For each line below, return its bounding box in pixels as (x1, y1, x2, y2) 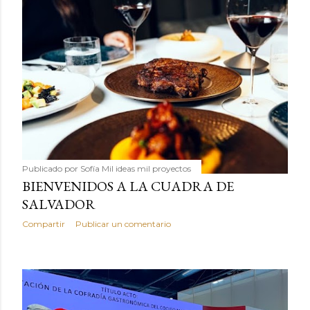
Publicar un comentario (75, 218, 171, 229)
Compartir (22, 218, 65, 229)
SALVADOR (22, 194, 95, 213)
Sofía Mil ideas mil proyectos (80, 163, 191, 174)
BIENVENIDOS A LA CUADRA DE (22, 176, 234, 195)
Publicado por (22, 163, 80, 174)
